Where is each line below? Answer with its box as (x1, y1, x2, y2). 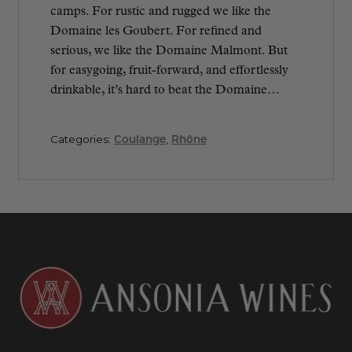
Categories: (49, 133, 114, 146)
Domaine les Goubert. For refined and (49, 24, 262, 38)
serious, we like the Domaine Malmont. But (49, 44, 288, 57)
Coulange (113, 133, 166, 146)
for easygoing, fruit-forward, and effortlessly (49, 64, 288, 77)
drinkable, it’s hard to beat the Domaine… (49, 83, 280, 97)
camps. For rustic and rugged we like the (49, 5, 271, 18)
